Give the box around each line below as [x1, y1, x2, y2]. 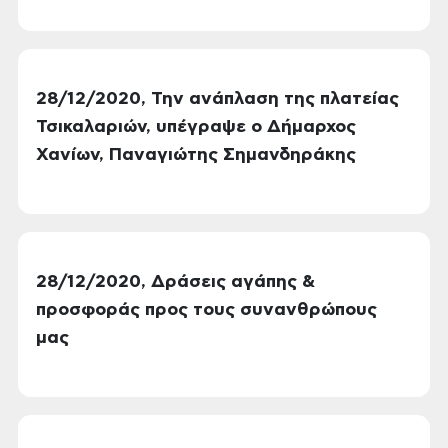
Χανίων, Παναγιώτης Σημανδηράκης [36, 146, 356, 164]
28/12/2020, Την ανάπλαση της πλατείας [36, 90, 399, 108]
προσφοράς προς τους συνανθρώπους [36, 301, 377, 319]
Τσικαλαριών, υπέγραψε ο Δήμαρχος [36, 118, 356, 136]
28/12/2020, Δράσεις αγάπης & [36, 273, 315, 291]
